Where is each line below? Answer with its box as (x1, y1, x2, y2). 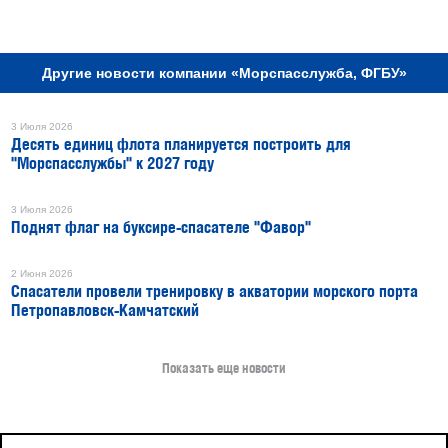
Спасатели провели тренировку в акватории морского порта (11, 284, 418, 300)
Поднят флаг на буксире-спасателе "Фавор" (11, 220, 311, 236)
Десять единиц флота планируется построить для (11, 137, 351, 153)
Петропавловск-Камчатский (11, 303, 199, 319)
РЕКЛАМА (229, 7, 273, 17)
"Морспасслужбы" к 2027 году (11, 156, 214, 172)
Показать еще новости (162, 362, 286, 376)
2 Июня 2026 (11, 267, 73, 279)
